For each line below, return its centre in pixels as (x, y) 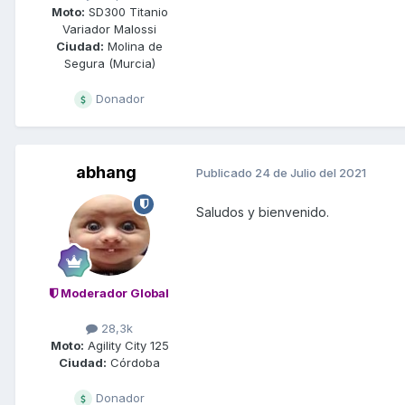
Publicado (226, 173)
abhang (106, 172)
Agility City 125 (126, 346)
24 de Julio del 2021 (311, 173)
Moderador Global (113, 292)
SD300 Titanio (126, 11)
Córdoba (133, 363)
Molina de (133, 46)
